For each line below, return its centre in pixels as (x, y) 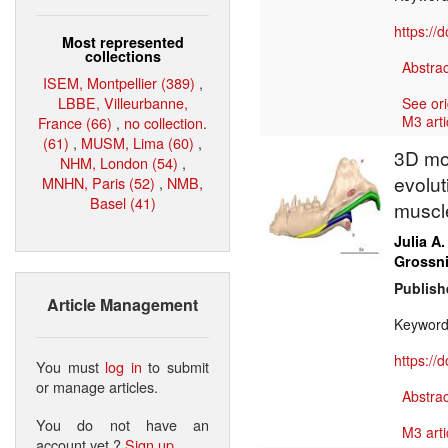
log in (123, 366)
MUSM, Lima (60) (137, 142)
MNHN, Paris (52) (98, 182)
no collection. (165, 122)
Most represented (122, 41)
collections (122, 55)
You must (71, 366)
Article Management (122, 304)
